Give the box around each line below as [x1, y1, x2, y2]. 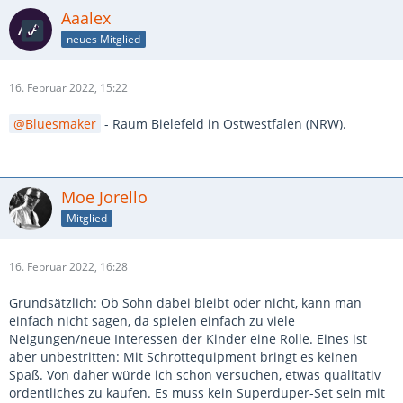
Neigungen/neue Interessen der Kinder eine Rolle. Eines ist [9, 330, 367, 348]
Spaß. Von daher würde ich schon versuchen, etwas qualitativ [9, 366, 381, 384]
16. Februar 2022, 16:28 [9, 259, 128, 275]
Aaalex [61, 7, 111, 30]
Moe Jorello [61, 186, 148, 209]
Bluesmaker [25, 115, 96, 133]
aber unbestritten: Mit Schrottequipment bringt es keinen [9, 348, 358, 366]
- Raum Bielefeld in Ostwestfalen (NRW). [101, 115, 346, 133]
